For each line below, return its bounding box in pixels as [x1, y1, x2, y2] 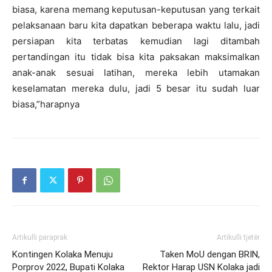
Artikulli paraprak [12, 233, 67, 242]
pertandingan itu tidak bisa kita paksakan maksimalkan [12, 51, 260, 63]
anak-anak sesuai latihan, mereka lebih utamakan [12, 67, 260, 79]
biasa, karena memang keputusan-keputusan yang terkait [12, 4, 260, 16]
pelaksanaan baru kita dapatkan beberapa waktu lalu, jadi [12, 19, 260, 32]
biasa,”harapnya [12, 98, 80, 110]
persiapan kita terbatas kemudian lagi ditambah [12, 35, 260, 47]
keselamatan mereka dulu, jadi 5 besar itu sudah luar [12, 83, 260, 95]
